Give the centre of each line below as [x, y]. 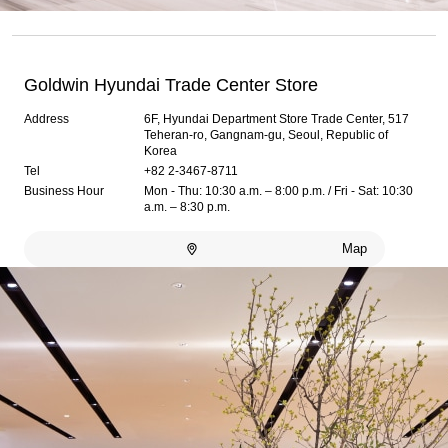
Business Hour [64, 191]
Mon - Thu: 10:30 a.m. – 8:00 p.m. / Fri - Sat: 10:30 [279, 191]
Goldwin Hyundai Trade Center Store [171, 85]
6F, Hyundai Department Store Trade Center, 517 [277, 119]
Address [47, 119]
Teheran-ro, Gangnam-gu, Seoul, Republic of [266, 135]
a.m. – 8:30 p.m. [187, 207]
